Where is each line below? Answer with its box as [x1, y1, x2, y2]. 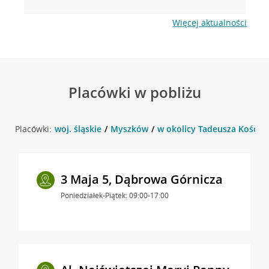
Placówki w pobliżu [68, 82, 201, 102]
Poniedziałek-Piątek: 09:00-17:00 [60, 190, 169, 201]
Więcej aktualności [172, 16, 247, 28]
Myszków [110, 122, 148, 134]
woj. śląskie [54, 122, 101, 134]
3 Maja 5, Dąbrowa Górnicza [60, 171, 223, 187]
